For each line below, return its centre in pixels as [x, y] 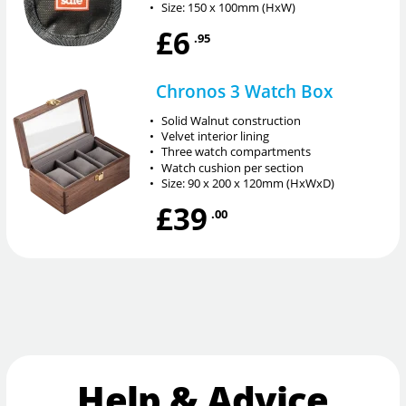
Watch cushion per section [233, 167]
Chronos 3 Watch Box [244, 92]
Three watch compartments [237, 152]
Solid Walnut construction [232, 120]
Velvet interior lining [216, 136]
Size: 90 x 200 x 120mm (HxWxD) [248, 184]
